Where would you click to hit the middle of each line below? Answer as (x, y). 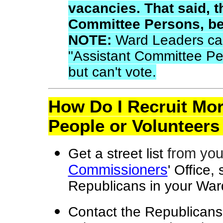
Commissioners (118, 170)
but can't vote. (112, 72)
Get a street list (115, 154)
